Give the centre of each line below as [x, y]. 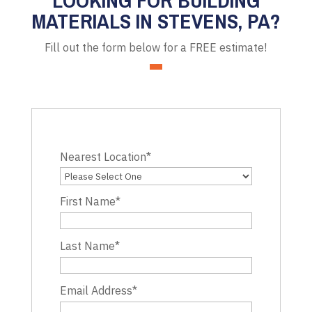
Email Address [96, 290]
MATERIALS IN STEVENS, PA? [156, 21]
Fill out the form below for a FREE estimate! [156, 47]
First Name [87, 201]
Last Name [87, 245]
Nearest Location [103, 156]
